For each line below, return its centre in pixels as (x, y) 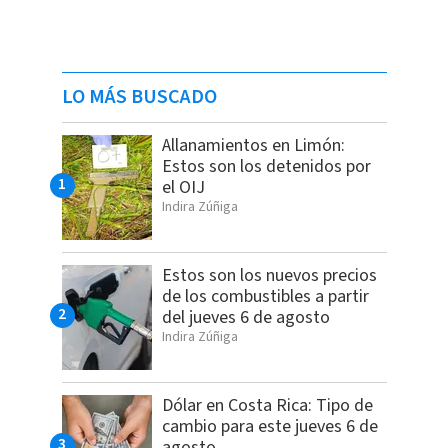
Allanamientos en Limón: (253, 146)
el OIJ (183, 188)
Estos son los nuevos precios (269, 276)
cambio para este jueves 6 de (269, 427)
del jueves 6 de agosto (245, 318)
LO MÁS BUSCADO (139, 97)
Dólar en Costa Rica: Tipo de (267, 406)
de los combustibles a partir (265, 297)
